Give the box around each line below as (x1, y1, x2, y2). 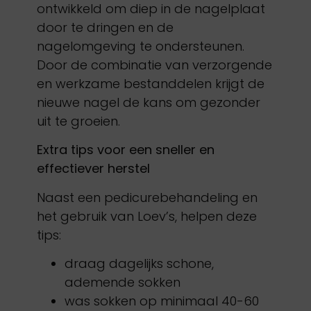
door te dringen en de (36, 19, 174, 37)
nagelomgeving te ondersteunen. (36, 37, 244, 56)
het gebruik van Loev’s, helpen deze (36, 207, 257, 225)
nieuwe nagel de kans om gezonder (36, 94, 260, 112)
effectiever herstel (36, 160, 150, 178)
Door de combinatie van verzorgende (36, 56, 272, 74)
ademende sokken (64, 274, 180, 292)
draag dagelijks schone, (64, 255, 214, 273)
